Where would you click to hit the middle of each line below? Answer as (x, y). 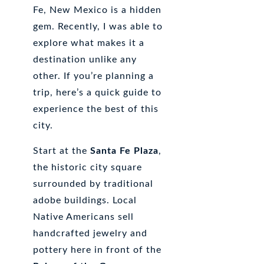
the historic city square (88, 167)
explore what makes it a (89, 43)
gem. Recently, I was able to (98, 26)
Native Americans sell (84, 217)
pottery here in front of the (98, 250)
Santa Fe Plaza (125, 151)
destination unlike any (85, 59)
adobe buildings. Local (85, 200)
